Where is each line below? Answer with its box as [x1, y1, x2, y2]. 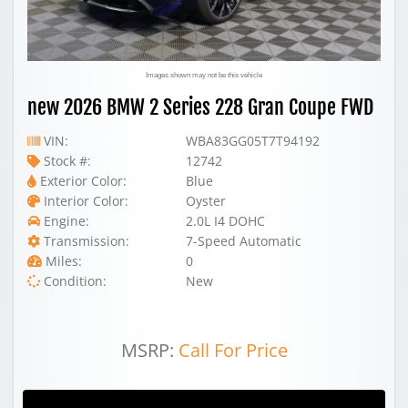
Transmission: [40, 232, 129, 250]
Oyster [186, 192, 227, 209]
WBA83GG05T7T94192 [186, 132, 321, 149]
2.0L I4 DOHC [186, 212, 266, 229]
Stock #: [40, 152, 91, 169]
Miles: [42, 252, 82, 270]
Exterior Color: [36, 172, 127, 189]
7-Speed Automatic [186, 232, 302, 250]
